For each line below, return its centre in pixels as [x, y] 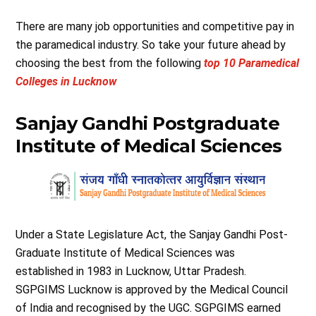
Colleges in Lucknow [66, 81]
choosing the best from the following [110, 63]
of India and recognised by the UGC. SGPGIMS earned [148, 308]
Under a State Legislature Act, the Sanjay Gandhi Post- [152, 234]
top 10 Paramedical [252, 63]
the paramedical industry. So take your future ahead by [151, 44]
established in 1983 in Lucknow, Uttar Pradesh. [131, 271]
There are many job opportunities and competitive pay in [155, 26]
